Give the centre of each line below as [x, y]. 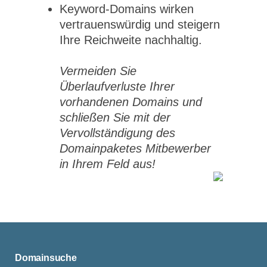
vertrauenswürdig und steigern [140, 25]
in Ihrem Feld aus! [108, 164]
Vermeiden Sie [98, 71]
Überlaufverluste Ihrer [117, 87]
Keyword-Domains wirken [127, 9]
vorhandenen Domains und [131, 102]
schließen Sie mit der [115, 118]
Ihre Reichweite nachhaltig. [131, 40]
